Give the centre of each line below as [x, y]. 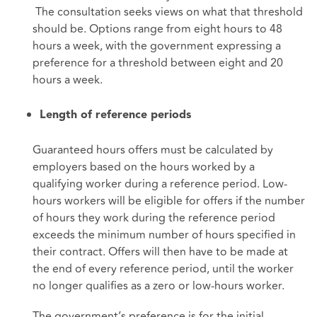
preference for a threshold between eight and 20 [158, 63]
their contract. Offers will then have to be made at [160, 252]
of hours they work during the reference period [154, 218]
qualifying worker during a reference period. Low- [160, 184]
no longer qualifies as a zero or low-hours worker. [163, 286]
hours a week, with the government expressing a [157, 46]
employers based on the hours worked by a [144, 167]
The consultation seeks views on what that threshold [168, 12]
